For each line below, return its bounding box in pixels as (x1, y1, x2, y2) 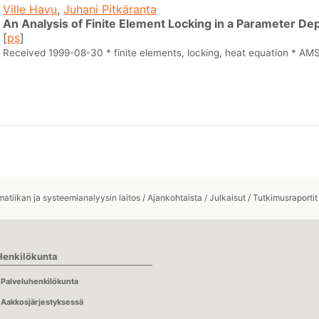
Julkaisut (209, 192, 246, 203)
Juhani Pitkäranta (63, 1, 157, 16)
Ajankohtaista (147, 192, 202, 203)
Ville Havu (3, 1, 57, 16)
